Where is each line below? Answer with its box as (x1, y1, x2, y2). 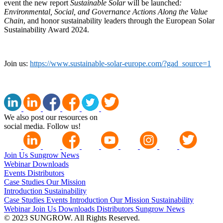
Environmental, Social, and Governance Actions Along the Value (4, 7, 208, 16)
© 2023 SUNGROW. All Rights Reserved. (4, 214, 140, 222)
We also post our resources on (4, 113, 98, 121)
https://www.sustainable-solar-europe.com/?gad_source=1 (30, 59, 211, 68)
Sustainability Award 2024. (4, 25, 89, 34)
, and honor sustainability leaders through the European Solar (23, 16, 215, 25)
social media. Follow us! (4, 122, 81, 130)
